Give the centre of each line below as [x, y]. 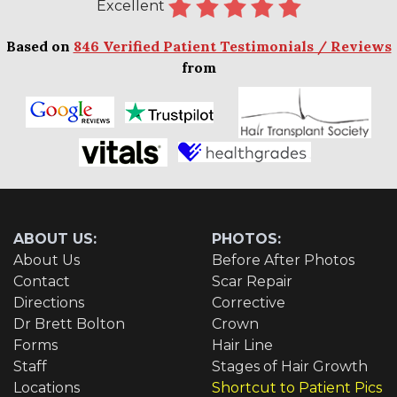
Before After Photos [283, 260]
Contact [42, 281]
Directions [49, 302]
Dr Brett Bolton [69, 323]
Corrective [249, 302]
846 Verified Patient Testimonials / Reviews [232, 46]
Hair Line [242, 345]
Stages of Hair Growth [290, 366]
